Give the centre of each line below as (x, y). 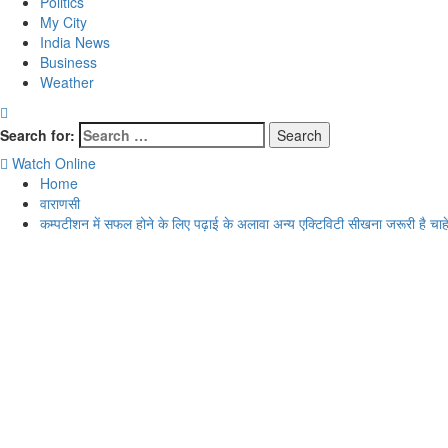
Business (68, 62)
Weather (67, 82)
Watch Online (54, 163)
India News (75, 42)
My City (63, 22)
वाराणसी (60, 203)
